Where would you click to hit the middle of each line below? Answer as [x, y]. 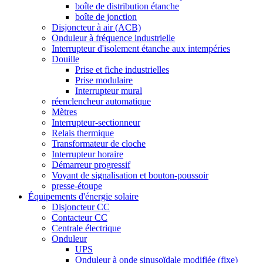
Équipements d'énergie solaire [83, 197]
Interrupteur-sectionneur [96, 123]
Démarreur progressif [91, 165]
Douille [65, 59]
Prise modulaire [104, 80]
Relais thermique [83, 133]
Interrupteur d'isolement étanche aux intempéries [141, 49]
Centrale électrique [86, 228]
